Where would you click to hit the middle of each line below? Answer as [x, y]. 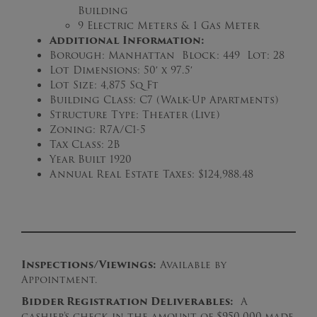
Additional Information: [127, 41]
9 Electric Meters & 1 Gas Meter [168, 26]
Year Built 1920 [91, 160]
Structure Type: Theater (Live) [134, 115]
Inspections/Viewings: [89, 265]
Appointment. [59, 280]
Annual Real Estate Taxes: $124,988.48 [151, 174]
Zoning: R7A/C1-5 [98, 130]
